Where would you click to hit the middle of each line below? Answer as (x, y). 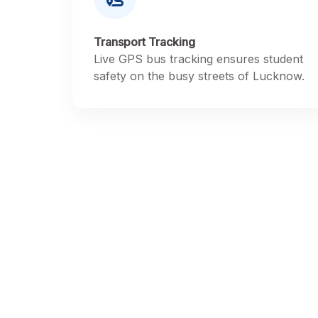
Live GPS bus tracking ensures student (198, 59)
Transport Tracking (144, 42)
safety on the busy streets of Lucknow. (199, 76)
